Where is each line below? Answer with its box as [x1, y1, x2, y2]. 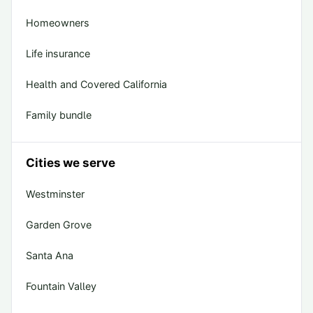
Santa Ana [26, 249, 73, 261]
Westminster [26, 188, 85, 200]
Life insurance [26, 48, 90, 59]
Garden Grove [26, 219, 92, 231]
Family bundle [26, 109, 92, 121]
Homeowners [26, 17, 89, 29]
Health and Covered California [26, 78, 167, 90]
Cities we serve [26, 156, 115, 170]
